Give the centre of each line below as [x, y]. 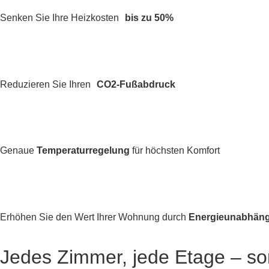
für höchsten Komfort [176, 151]
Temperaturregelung [84, 151]
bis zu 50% [149, 18]
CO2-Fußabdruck [136, 84]
